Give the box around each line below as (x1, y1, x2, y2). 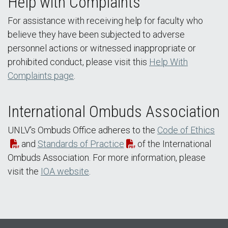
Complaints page (8, 70, 74, 81)
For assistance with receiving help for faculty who (8, 15, 203, 26)
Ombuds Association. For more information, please (8, 152, 206, 163)
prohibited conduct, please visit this (8, 56, 149, 68)
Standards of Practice (37, 138, 124, 150)
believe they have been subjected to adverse (8, 29, 185, 40)
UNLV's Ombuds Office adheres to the (8, 125, 157, 136)
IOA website (41, 166, 89, 177)
